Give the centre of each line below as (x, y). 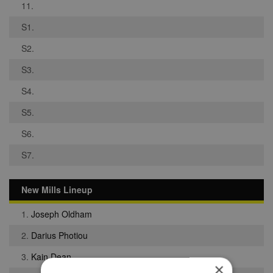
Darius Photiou (59, 235)
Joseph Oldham (62, 214)
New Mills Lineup (57, 190)
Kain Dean (51, 257)
